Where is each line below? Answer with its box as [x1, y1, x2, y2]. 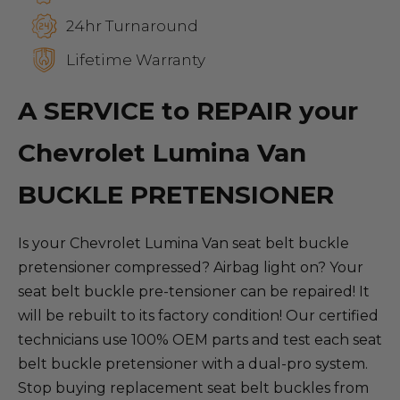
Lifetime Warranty [66, 50, 205, 69]
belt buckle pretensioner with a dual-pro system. [18, 355, 368, 372]
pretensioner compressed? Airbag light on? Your [18, 259, 363, 276]
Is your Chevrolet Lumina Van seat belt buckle [18, 235, 349, 252]
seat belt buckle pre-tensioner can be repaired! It [18, 283, 370, 300]
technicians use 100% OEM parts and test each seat [18, 331, 382, 348]
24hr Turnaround [66, 16, 198, 35]
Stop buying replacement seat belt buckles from [18, 379, 369, 396]
